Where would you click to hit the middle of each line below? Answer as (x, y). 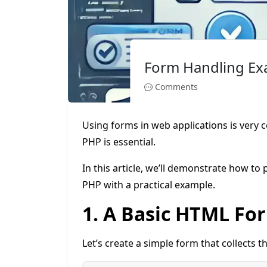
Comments (175, 87)
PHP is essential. (119, 142)
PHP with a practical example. (149, 185)
